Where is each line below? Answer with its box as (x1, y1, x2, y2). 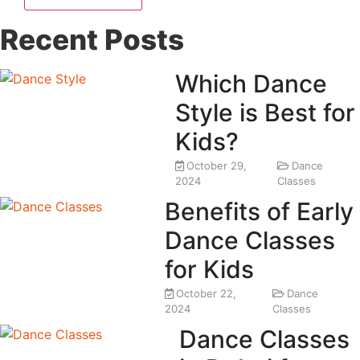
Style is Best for (174, 97, 355, 127)
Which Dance (174, 68, 327, 98)
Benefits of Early (164, 196, 354, 226)
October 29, (186, 158, 247, 172)
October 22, (175, 286, 236, 300)
